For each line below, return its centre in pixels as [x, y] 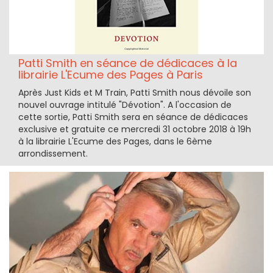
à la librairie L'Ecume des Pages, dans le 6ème [115, 142]
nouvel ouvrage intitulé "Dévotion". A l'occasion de [125, 105]
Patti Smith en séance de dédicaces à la [128, 63]
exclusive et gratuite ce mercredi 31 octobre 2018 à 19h [135, 129]
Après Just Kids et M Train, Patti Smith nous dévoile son [135, 93]
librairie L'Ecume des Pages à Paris [111, 75]
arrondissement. [53, 154]
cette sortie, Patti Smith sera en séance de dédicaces [133, 117]
